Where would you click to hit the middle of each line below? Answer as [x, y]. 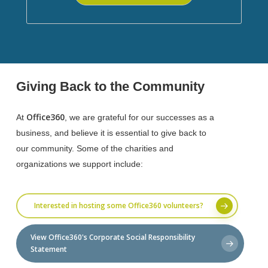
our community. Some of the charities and [95, 149]
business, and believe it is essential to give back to [111, 133]
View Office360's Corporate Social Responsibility [112, 237]
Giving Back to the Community [110, 87]
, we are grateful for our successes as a [139, 118]
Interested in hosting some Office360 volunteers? [118, 206]
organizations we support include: [79, 164]
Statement [48, 249]
